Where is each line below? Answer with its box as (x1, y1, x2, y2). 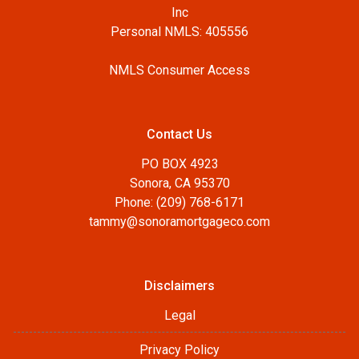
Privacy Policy (139, 341, 220, 357)
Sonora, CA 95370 (129, 175, 230, 191)
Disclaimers (144, 277, 215, 293)
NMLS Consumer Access (109, 62, 250, 78)
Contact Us (147, 126, 212, 142)
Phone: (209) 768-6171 (115, 194, 244, 210)
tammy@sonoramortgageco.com (89, 213, 270, 229)
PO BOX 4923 (140, 155, 219, 171)
